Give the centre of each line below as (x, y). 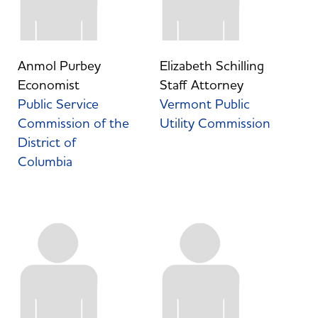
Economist (48, 85)
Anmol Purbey (59, 66)
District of (46, 142)
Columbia (46, 161)
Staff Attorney (201, 85)
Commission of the (73, 123)
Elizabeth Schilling (212, 66)
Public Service (58, 104)
